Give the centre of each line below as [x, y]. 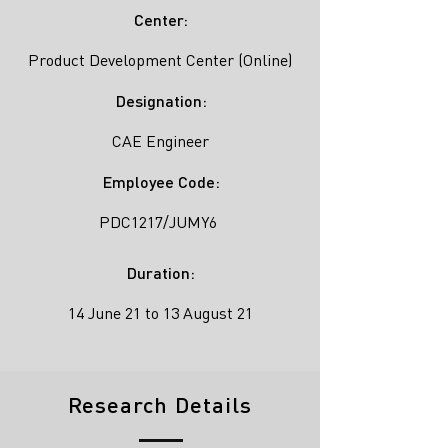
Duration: [161, 272]
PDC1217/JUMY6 [158, 222]
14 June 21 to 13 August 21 [160, 313]
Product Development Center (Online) [160, 60]
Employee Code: [161, 181]
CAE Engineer [160, 141]
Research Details [160, 404]
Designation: [161, 100]
